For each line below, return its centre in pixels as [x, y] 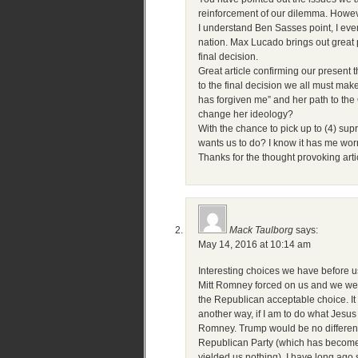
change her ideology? [246, 114]
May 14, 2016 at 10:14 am [255, 245]
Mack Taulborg [261, 230]
